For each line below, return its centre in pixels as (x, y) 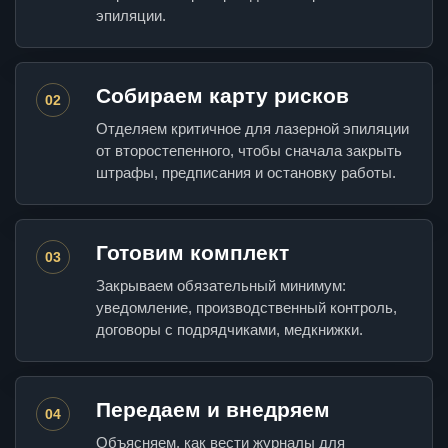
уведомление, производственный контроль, (246, 308)
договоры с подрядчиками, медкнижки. (229, 330)
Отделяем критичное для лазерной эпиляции (252, 129)
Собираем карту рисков (222, 96)
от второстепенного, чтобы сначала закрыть (249, 151)
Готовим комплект (192, 253)
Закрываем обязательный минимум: (221, 286)
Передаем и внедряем (213, 410)
